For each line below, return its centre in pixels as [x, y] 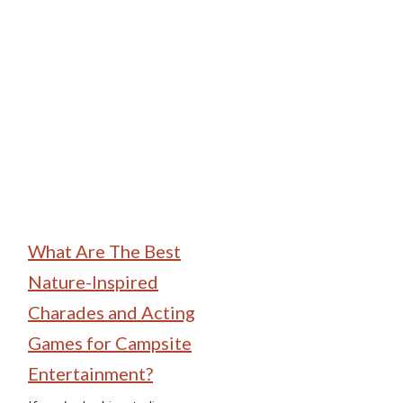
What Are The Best [104, 251]
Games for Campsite [110, 342]
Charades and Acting [112, 312]
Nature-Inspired [93, 281]
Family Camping [144, 58]
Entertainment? [90, 373]
